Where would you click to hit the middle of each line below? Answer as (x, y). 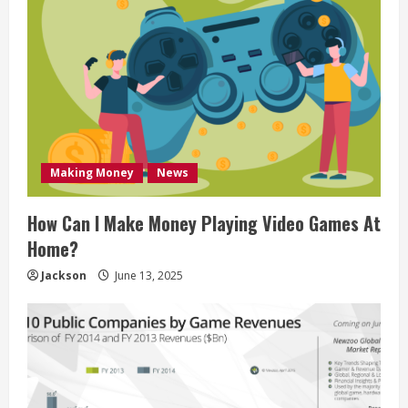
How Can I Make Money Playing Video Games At (204, 224)
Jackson (64, 276)
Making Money (92, 173)
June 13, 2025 (148, 276)
